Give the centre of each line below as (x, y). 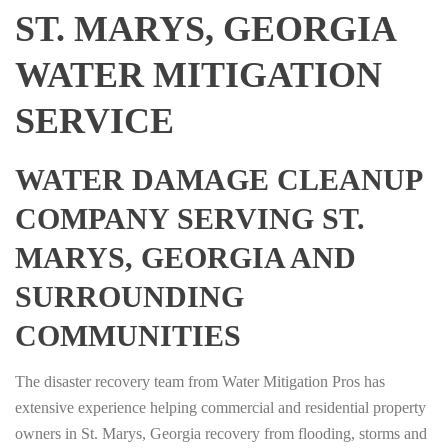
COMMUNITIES (128, 336)
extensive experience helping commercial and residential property (220, 408)
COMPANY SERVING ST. (190, 219)
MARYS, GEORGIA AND (185, 258)
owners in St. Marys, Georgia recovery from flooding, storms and (221, 434)
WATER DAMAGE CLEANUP (218, 180)
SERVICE (94, 121)
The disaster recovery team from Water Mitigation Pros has (200, 382)
